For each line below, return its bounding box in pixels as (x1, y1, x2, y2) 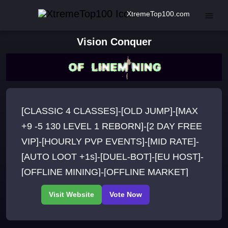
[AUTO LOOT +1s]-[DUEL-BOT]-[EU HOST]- (21, 152, 204, 162)
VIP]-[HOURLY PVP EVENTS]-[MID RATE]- (21, 136, 199, 147)
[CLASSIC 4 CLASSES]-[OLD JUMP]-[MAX (21, 106, 198, 117)
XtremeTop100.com (127, 9, 190, 18)
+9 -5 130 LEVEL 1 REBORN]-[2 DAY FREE (21, 121, 202, 132)
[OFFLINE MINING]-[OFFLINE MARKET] (21, 167, 188, 178)
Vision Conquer (76, 36, 152, 47)
